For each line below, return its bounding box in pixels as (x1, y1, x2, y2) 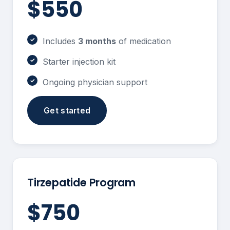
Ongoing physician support (43, 77, 147, 88)
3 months (78, 36, 116, 47)
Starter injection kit (43, 56, 116, 67)
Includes (43, 36, 78, 47)
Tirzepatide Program (27, 175, 136, 190)
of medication (116, 36, 171, 47)
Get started (44, 106, 91, 116)
